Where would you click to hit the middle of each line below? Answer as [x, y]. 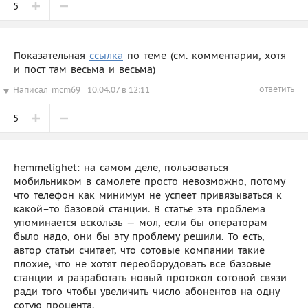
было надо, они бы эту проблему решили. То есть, [139, 236]
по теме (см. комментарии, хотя [205, 55]
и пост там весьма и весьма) [85, 69]
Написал [31, 89]
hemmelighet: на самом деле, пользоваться [121, 167]
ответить [277, 89]
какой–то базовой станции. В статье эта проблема [140, 209]
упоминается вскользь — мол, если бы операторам [141, 222]
